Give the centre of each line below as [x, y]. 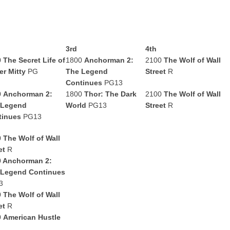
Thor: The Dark [110, 94]
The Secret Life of [34, 60]
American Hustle [32, 217]
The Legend [87, 71]
